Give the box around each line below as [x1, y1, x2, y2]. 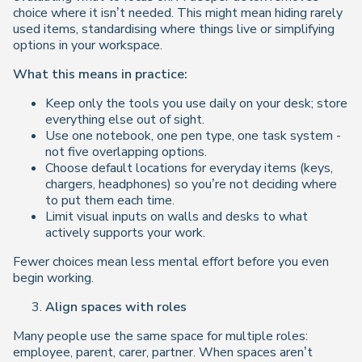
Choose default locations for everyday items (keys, [45, 159, 333, 177]
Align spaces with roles [45, 298, 187, 316]
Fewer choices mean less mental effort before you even [13, 253, 329, 271]
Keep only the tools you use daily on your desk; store [45, 95, 347, 112]
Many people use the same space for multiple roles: [13, 327, 308, 345]
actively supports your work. [45, 224, 205, 242]
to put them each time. [45, 192, 175, 209]
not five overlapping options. [45, 143, 207, 161]
